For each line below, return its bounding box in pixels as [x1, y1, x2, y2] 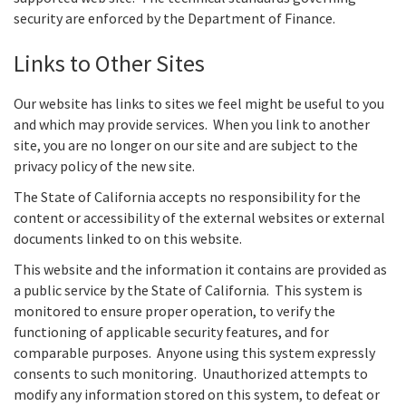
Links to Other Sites [14, 47, 205, 78]
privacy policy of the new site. [14, 156, 195, 175]
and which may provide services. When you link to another [14, 114, 370, 133]
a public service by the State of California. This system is [14, 281, 362, 300]
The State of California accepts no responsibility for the [14, 188, 361, 207]
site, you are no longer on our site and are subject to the [14, 135, 358, 154]
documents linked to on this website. [14, 229, 242, 248]
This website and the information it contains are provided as [14, 260, 387, 279]
